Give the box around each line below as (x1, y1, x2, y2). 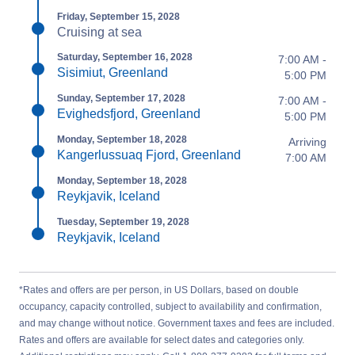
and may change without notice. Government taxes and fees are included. (19, 317, 334, 329)
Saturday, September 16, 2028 (57, 51, 193, 63)
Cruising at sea (57, 25, 142, 39)
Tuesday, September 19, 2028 (57, 216, 189, 227)
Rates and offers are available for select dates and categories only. (19, 334, 304, 345)
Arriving (288, 135, 326, 148)
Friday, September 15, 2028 (57, 10, 180, 22)
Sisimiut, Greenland (57, 65, 168, 79)
